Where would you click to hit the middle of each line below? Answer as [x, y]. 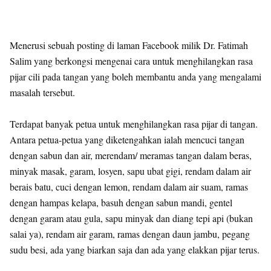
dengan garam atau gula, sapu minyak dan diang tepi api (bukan [131, 218]
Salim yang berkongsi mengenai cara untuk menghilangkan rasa [131, 60]
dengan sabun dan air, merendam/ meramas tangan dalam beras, [131, 155]
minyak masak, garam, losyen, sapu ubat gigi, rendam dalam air [130, 171]
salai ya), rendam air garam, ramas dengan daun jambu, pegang [130, 233]
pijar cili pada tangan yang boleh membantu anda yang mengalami [135, 76]
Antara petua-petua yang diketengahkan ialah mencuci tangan [127, 139]
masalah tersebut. [42, 92]
